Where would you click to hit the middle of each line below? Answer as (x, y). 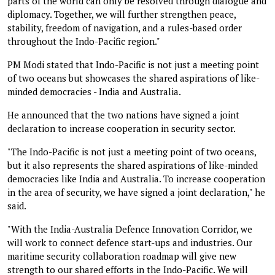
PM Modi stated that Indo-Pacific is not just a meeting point (133, 64)
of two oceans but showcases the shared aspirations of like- (134, 78)
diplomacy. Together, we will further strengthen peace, (122, 14)
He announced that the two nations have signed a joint (123, 114)
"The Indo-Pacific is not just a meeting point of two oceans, (132, 151)
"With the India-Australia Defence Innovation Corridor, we (130, 229)
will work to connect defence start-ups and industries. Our (130, 242)
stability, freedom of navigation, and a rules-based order (125, 27)
